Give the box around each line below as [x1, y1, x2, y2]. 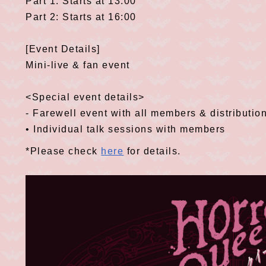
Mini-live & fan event [26, 59, 130, 70]
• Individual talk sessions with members [26, 123, 226, 134]
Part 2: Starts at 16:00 [26, 11, 137, 22]
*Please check [26, 145, 102, 156]
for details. [123, 145, 181, 156]
